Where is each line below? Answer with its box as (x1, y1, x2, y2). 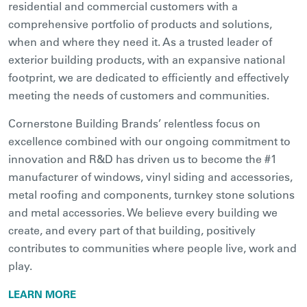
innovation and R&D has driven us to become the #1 (8, 151, 277, 166)
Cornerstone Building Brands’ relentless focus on (8, 116, 260, 130)
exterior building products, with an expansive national (8, 52, 285, 66)
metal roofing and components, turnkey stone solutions (8, 187, 295, 201)
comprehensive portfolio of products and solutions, (8, 16, 272, 31)
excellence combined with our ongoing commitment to (8, 134, 291, 148)
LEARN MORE (8, 288, 76, 301)
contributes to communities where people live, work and (8, 241, 297, 255)
